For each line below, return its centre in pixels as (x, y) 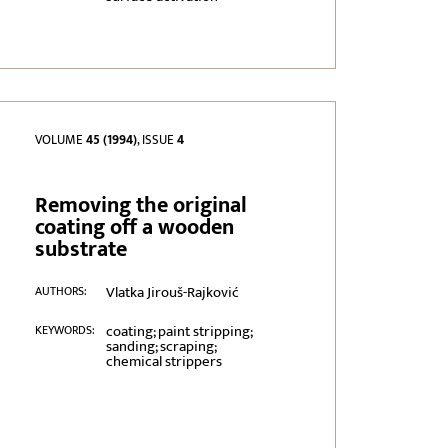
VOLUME (61, 140)
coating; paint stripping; (178, 332)
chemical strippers (163, 362)
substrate (81, 250)
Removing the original (141, 206)
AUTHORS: (61, 291)
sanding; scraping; (160, 347)
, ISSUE (157, 140)
